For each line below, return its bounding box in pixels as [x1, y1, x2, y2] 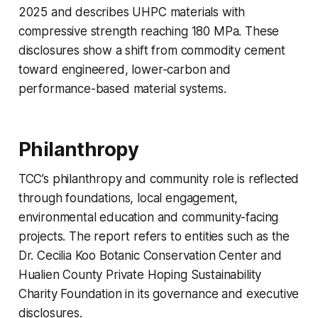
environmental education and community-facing [18, 210, 279, 225]
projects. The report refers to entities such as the [18, 229, 290, 244]
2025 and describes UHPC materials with [18, 5, 246, 20]
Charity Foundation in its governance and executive [18, 287, 300, 302]
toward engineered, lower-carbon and [18, 62, 231, 77]
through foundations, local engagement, [18, 191, 238, 206]
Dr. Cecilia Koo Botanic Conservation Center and [18, 248, 282, 263]
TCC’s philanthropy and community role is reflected [18, 172, 300, 187]
